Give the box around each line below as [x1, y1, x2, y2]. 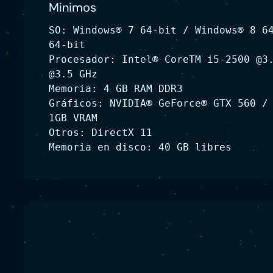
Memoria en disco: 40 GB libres [49, 141, 232, 153]
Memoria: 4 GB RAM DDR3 [49, 83, 183, 94]
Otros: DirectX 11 [49, 127, 152, 138]
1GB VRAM [49, 112, 97, 124]
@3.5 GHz [49, 68, 97, 80]
